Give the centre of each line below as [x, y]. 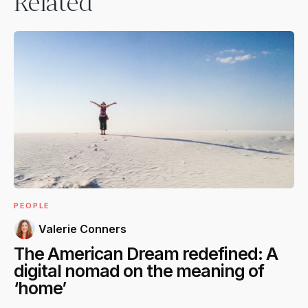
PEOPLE [32, 205]
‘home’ [40, 288]
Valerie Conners [82, 229]
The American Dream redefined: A [146, 253]
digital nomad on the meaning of [139, 271]
